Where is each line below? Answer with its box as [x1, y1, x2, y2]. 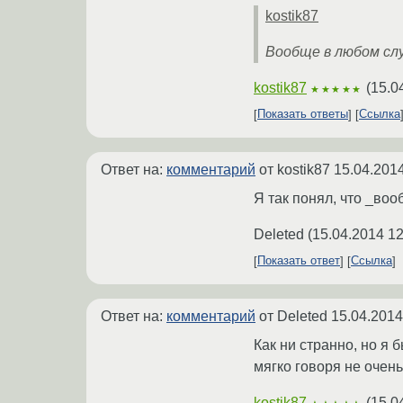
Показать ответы [257, 107, 348, 121]
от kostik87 [255, 161, 334, 177]
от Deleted [255, 308, 331, 324]
